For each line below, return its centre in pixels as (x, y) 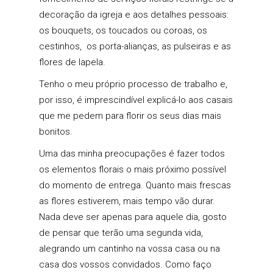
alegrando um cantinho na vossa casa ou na (129, 249)
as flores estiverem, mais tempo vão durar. (127, 201)
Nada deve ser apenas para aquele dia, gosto (133, 217)
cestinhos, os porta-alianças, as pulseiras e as (135, 47)
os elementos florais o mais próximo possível (133, 170)
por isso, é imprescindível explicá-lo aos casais (136, 100)
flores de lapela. (72, 62)
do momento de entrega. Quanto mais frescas (135, 186)
